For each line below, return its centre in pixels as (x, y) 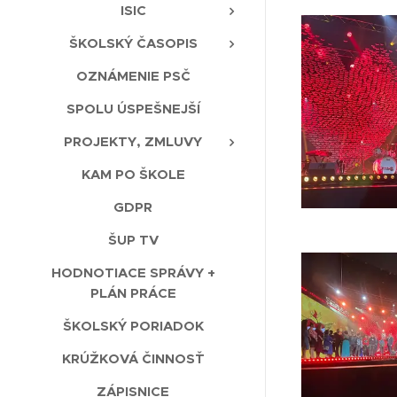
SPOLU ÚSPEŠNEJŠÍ (133, 109)
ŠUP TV (133, 240)
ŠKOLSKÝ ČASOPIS (133, 43)
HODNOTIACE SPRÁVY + (133, 273)
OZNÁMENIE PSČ (133, 76)
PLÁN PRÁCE (133, 293)
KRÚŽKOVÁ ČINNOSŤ (133, 359)
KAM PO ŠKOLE (133, 175)
